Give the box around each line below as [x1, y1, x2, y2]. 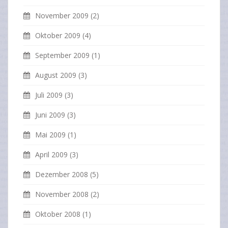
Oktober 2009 [35, 31, 80, 41]
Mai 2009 [35, 130, 66, 140]
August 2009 [35, 70, 76, 80]
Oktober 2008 [35, 209, 80, 219]
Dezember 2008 [35, 169, 88, 180]
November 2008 [35, 189, 89, 199]
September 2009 [35, 50, 90, 61]
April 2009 [35, 150, 68, 160]
